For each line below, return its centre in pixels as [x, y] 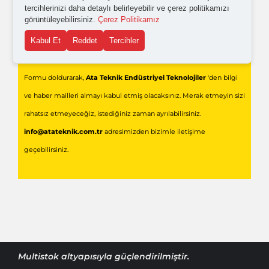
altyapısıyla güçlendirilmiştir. [125, 256]
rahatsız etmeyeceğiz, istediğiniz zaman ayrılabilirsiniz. [112, 113]
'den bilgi [222, 77]
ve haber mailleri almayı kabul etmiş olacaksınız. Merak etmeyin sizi [134, 95]
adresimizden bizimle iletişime [154, 131]
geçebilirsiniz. [46, 150]
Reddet [85, 40]
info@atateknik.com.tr [63, 131]
